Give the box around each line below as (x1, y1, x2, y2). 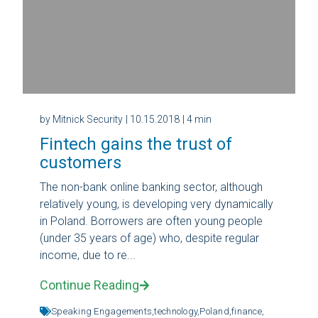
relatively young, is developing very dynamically (40, 197, 273, 211)
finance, (231, 305, 265, 317)
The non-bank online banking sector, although (40, 180, 263, 194)
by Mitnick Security (40, 113, 123, 125)
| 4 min (182, 113, 212, 125)
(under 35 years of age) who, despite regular (40, 231, 259, 245)
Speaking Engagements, (51, 305, 155, 317)
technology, (154, 305, 200, 317)
